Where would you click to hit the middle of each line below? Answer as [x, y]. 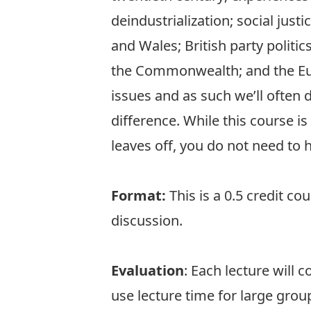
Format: [138, 195]
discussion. [147, 220]
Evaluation [148, 270]
